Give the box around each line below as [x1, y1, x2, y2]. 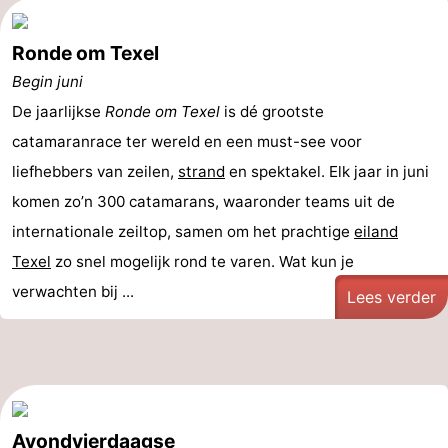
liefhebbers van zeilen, [12, 162, 178, 181]
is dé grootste [220, 102, 324, 121]
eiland [354, 222, 398, 241]
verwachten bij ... [12, 282, 134, 301]
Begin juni [12, 72, 83, 91]
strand [178, 162, 225, 181]
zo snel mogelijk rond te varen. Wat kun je [51, 252, 354, 271]
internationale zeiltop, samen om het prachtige [12, 222, 354, 241]
